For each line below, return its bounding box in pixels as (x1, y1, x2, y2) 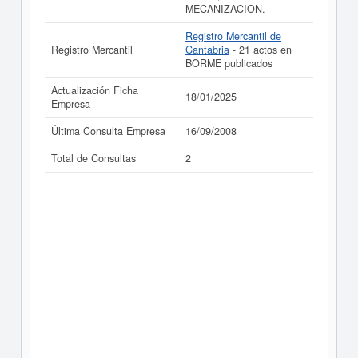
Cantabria (185, 42, 229, 57)
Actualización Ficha (51, 83, 138, 97)
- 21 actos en (229, 42, 292, 57)
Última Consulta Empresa (51, 124, 165, 138)
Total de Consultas (51, 151, 136, 165)
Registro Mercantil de (185, 29, 281, 43)
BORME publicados (185, 56, 272, 70)
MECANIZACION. (185, 2, 265, 16)
